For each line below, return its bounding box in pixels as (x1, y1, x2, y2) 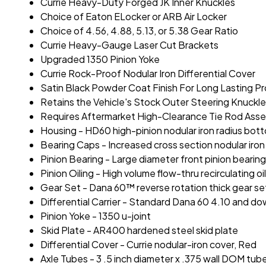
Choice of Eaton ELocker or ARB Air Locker (40, 10, 227, 23)
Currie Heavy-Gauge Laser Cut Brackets (40, 39, 219, 52)
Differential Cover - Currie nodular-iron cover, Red (40, 238, 257, 251)
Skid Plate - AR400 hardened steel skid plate (40, 224, 239, 237)
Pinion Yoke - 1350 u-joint (40, 210, 151, 223)
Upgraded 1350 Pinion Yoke (40, 53, 160, 66)
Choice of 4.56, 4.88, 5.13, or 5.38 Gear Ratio (40, 24, 239, 37)
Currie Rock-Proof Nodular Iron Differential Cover (40, 67, 256, 80)
